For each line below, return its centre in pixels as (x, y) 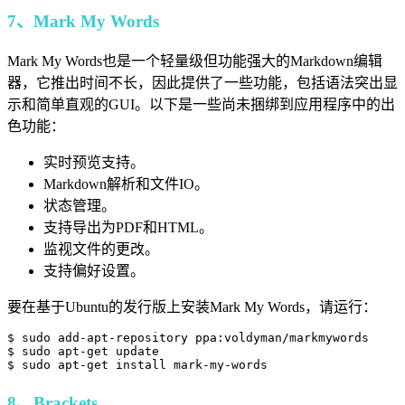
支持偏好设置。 (94, 270)
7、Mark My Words (83, 22)
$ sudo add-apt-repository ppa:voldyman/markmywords (188, 337)
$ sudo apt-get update (83, 351)
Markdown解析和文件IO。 (126, 184)
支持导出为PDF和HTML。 (128, 227)
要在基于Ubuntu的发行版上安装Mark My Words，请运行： (192, 306)
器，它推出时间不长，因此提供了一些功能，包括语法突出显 (202, 82)
